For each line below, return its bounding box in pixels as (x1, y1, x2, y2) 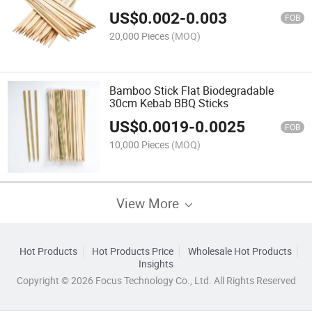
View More (116, 194, 182, 212)
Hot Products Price (91, 244, 173, 258)
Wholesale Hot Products (187, 244, 292, 258)
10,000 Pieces (109, 138, 170, 152)
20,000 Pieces (109, 29, 170, 42)
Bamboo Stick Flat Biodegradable (109, 82, 274, 98)
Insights (139, 257, 173, 270)
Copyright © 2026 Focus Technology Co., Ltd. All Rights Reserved (16, 274, 296, 287)
